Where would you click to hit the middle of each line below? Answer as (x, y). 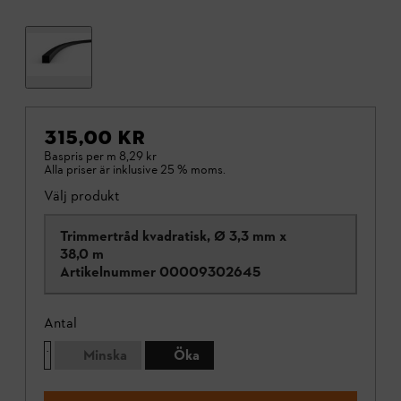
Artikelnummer (108, 272)
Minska (105, 355)
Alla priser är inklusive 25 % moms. (135, 170)
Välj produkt (82, 196)
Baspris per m (80, 157)
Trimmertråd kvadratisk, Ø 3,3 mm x (173, 236)
